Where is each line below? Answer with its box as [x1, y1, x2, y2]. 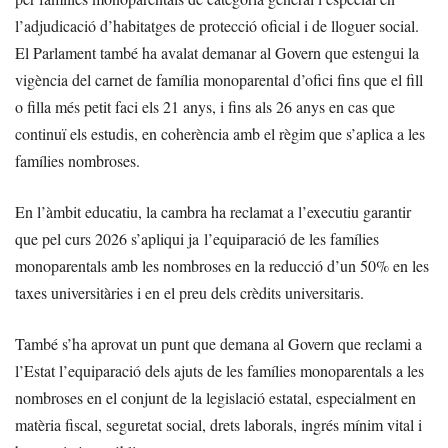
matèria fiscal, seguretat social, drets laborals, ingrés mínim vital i [15, 414, 422, 436]
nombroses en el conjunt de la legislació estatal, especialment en [15, 387, 416, 409]
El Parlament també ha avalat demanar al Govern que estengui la [15, 42, 419, 64]
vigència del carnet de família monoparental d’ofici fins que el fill [15, 69, 423, 91]
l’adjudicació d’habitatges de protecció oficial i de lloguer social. [15, 15, 419, 37]
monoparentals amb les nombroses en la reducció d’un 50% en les [15, 255, 429, 277]
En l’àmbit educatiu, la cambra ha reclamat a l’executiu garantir [15, 201, 411, 223]
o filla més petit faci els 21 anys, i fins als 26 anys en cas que [15, 96, 395, 118]
